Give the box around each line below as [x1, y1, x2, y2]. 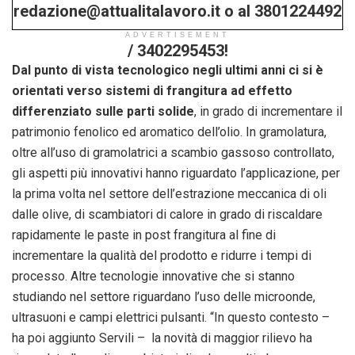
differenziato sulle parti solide [12, 103, 194, 119]
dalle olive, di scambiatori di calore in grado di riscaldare [12, 206, 323, 222]
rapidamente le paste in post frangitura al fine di [12, 227, 276, 242]
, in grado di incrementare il [194, 103, 342, 119]
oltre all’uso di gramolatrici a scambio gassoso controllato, [12, 144, 334, 160]
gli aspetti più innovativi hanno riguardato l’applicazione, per [12, 165, 340, 181]
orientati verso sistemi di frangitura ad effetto [12, 82, 292, 98]
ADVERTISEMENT [125, 30, 230, 39]
